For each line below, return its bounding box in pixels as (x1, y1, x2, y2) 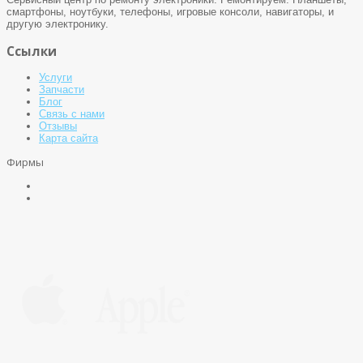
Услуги (39, 70, 72, 83)
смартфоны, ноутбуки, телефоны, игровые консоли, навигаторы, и (6, 6, 334, 19)
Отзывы (39, 119, 77, 132)
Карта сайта (39, 131, 98, 144)
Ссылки (6, 42, 57, 59)
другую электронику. (6, 18, 109, 31)
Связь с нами (39, 107, 105, 120)
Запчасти (39, 83, 84, 96)
